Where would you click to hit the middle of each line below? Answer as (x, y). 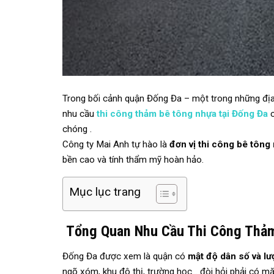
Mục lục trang (105, 191)
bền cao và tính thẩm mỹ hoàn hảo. (133, 159)
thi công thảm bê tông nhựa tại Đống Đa (182, 113)
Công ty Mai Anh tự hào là (116, 144)
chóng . (77, 129)
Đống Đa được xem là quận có (125, 257)
